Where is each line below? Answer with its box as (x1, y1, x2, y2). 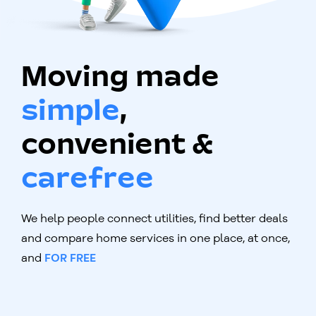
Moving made (21, 64, 219, 92)
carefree (21, 166, 154, 193)
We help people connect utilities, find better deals (21, 210, 288, 225)
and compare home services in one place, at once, (21, 230, 290, 245)
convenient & (21, 132, 214, 159)
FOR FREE (44, 253, 96, 264)
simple (21, 98, 120, 126)
